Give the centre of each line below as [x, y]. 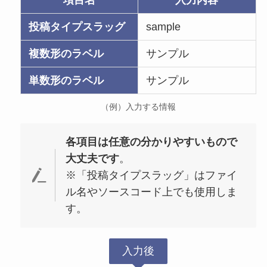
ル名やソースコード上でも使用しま [152, 192]
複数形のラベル [66, 53]
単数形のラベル [66, 80]
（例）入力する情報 [138, 106]
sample [164, 27]
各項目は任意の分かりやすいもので [152, 142]
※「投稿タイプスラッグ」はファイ [152, 176]
